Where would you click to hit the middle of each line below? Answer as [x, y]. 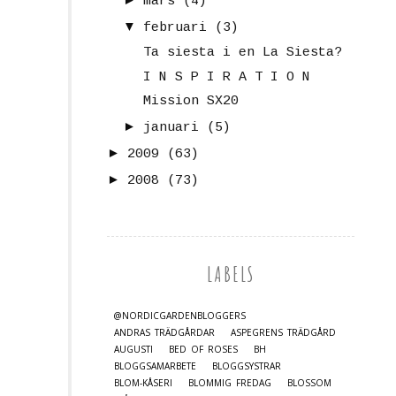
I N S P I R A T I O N [226, 77]
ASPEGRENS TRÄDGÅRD [283, 332]
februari [175, 28]
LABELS [231, 274]
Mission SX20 [190, 102]
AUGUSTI [133, 349]
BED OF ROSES [203, 349]
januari [171, 128]
